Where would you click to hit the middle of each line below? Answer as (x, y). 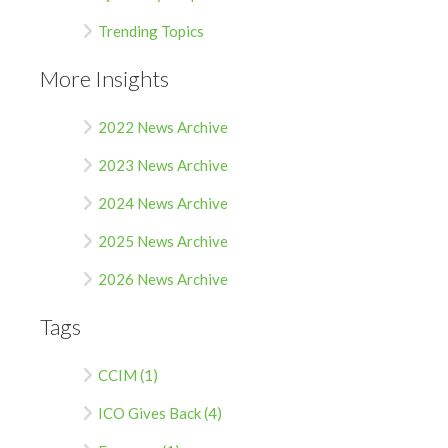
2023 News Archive (163, 164)
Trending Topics (151, 30)
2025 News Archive (163, 240)
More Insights (104, 78)
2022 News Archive (163, 126)
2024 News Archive (163, 202)
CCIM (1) (128, 374)
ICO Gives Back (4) (160, 412)
